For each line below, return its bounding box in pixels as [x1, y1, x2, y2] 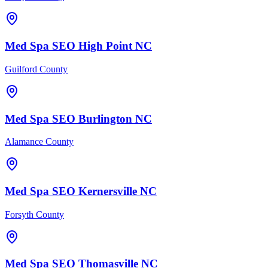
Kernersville [78, 184, 137, 197]
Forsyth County [5, 209, 64, 220]
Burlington [78, 112, 132, 125]
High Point [78, 39, 132, 53]
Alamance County [5, 136, 74, 147]
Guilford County [5, 63, 68, 74]
